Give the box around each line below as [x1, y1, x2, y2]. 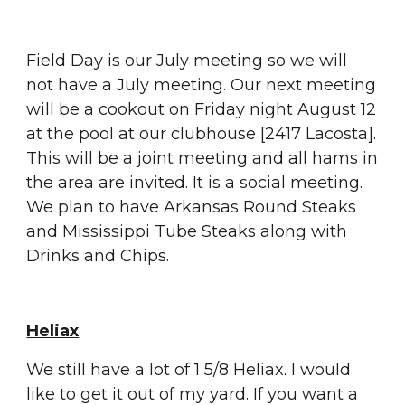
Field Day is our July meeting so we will [26, 51, 348, 71]
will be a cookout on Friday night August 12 [26, 99, 377, 119]
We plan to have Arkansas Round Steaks [26, 197, 357, 217]
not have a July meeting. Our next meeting [26, 75, 377, 95]
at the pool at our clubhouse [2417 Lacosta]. [26, 124, 377, 144]
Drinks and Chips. [26, 246, 170, 266]
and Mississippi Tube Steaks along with [26, 221, 348, 241]
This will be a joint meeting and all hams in [26, 148, 379, 168]
